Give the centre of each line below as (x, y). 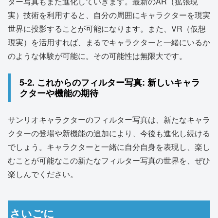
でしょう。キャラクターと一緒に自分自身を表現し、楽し (109, 147)
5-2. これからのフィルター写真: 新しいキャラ (110, 82)
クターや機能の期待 (59, 93)
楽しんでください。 (43, 174)
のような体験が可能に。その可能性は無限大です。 (97, 55)
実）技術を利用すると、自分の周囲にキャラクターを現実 (109, 15)
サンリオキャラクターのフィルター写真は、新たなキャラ (109, 120)
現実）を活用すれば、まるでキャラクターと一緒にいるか (109, 42)
